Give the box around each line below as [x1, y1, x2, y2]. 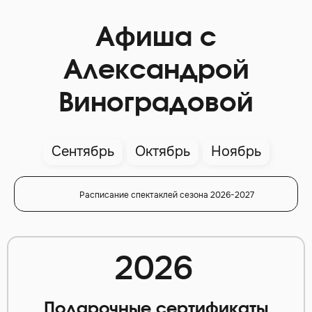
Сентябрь [51, 143, 114, 161]
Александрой [63, 58, 249, 85]
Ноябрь [210, 143, 261, 161]
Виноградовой [58, 91, 253, 118]
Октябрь [134, 143, 190, 161]
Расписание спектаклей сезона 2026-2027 [79, 189, 254, 201]
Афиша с [95, 25, 217, 52]
